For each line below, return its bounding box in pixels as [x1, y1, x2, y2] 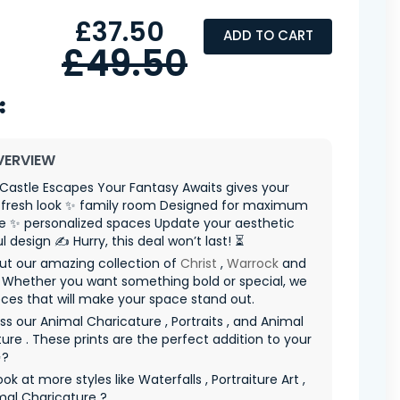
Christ [180, 254, 217, 272]
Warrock [227, 254, 279, 272]
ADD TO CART [222, 26, 313, 46]
